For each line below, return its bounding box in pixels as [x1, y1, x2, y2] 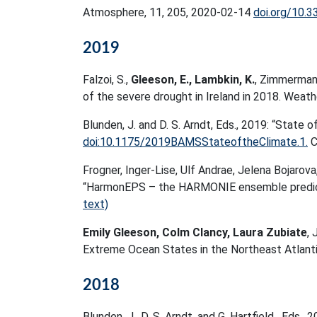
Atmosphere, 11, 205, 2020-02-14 [83, 6, 253, 19]
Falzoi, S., [83, 73, 131, 86]
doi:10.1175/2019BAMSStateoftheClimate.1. [83, 135, 308, 149]
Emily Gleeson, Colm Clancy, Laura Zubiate [83, 226, 307, 239]
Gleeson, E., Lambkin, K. [131, 73, 255, 86]
